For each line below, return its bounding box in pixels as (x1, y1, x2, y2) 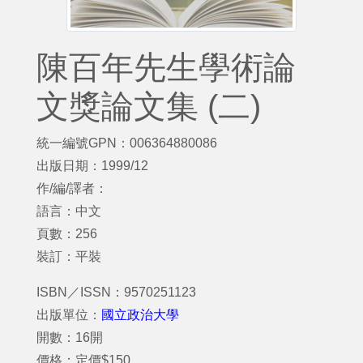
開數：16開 (36, 331, 103, 344)
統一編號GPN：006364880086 (36, 136, 217, 150)
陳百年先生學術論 (36, 49, 296, 85)
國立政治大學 (101, 308, 179, 322)
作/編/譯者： (36, 181, 108, 195)
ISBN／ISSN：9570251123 (36, 285, 196, 299)
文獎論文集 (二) (36, 88, 261, 124)
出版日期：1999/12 (36, 159, 148, 173)
